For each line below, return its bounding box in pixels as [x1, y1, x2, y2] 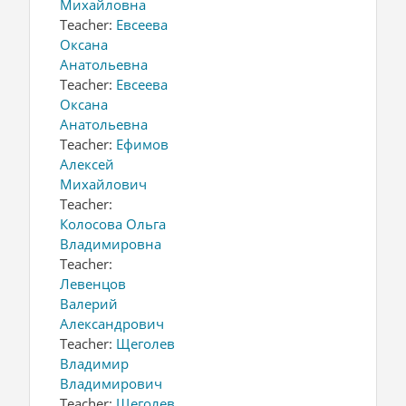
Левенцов [60, 274, 126, 293]
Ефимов [116, 134, 169, 153]
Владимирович [60, 373, 162, 392]
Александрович [60, 314, 164, 333]
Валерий [60, 294, 118, 313]
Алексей [60, 154, 114, 173]
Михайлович [60, 174, 147, 193]
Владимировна [60, 234, 161, 253]
